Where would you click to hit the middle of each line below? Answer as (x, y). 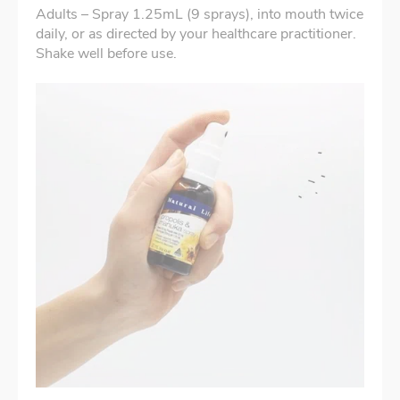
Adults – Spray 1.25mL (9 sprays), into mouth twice (200, 15)
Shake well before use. (106, 54)
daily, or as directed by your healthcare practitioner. (196, 34)
